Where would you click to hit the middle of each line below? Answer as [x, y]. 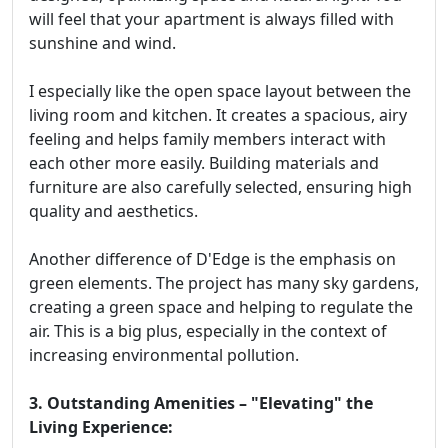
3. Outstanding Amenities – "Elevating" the [201, 403]
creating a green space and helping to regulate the [221, 307]
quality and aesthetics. [113, 211]
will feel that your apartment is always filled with [211, 19]
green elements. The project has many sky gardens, [224, 283]
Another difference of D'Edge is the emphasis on [212, 259]
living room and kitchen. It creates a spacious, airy [218, 115]
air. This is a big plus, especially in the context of [208, 331]
